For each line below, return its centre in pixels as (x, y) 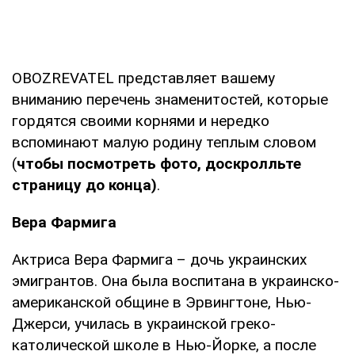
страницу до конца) (84, 185)
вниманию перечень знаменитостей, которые (170, 99)
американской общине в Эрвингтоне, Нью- (162, 302)
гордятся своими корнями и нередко (141, 120)
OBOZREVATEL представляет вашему (143, 78)
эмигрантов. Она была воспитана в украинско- (176, 281)
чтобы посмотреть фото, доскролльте (159, 163)
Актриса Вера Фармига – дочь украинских (159, 259)
